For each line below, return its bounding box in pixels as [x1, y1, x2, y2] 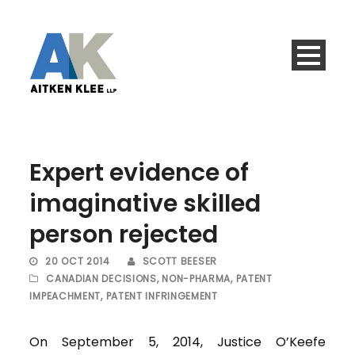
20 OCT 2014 [45, 254, 110, 269]
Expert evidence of [29, 156, 250, 190]
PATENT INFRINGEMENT [105, 289, 218, 303]
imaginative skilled [29, 187, 261, 221]
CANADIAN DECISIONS [46, 272, 157, 286]
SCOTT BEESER [142, 254, 217, 269]
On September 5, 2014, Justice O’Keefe [29, 333, 326, 352]
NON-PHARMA [162, 272, 231, 286]
